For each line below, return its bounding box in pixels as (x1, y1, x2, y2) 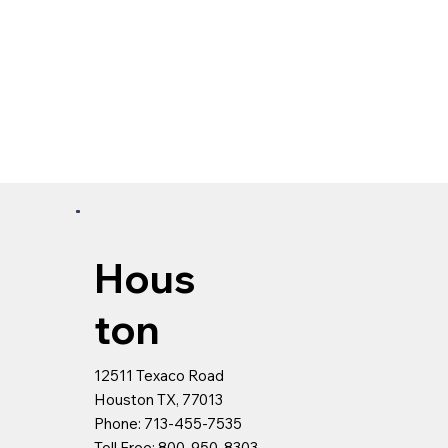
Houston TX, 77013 (94, 390, 224, 410)
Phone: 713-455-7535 (94, 414, 243, 434)
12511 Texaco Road (94, 366, 225, 386)
